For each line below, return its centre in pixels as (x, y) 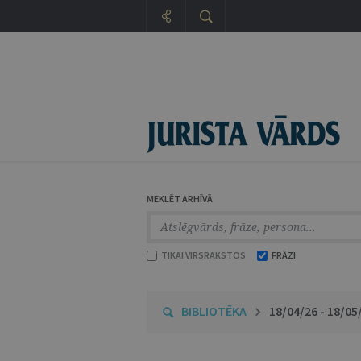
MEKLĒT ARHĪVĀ (180, 199)
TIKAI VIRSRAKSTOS (203, 255)
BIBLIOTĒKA (214, 311)
